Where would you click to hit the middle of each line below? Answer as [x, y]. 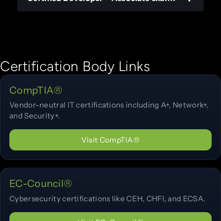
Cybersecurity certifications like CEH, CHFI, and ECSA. [108, 198]
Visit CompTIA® [110, 140]
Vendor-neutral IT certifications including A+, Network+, [109, 105]
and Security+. [35, 116]
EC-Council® [41, 184]
